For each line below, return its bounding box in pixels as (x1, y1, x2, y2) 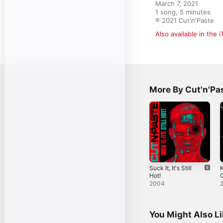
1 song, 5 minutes (155, 8, 211, 16)
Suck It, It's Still (149, 164, 192, 172)
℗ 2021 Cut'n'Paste (155, 16, 214, 24)
